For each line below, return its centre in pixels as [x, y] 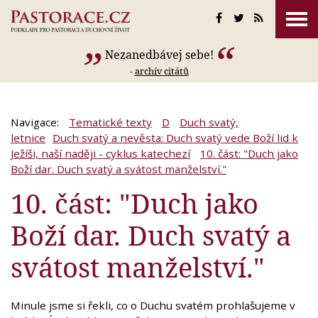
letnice [28, 138]
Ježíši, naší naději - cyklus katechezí [100, 154]
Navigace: [36, 122]
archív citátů [161, 71]
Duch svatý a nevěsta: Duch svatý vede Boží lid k [175, 138]
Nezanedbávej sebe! [159, 55]
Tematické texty [110, 122]
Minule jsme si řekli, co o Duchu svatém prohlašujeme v [153, 306]
